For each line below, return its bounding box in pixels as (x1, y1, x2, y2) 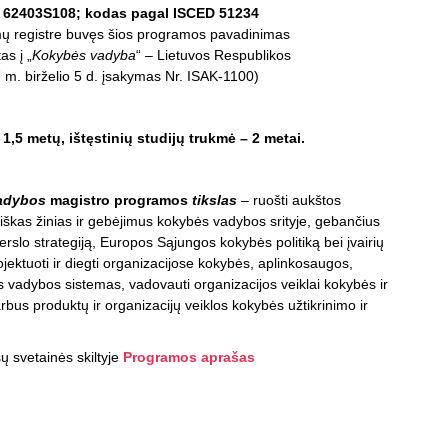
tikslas (192, 192, 237, 209)
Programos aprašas (123, 349, 255, 366)
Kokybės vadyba (31, 47, 136, 64)
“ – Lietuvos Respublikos (135, 47, 291, 64)
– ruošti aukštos (237, 192, 341, 209)
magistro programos (46, 192, 188, 209)
